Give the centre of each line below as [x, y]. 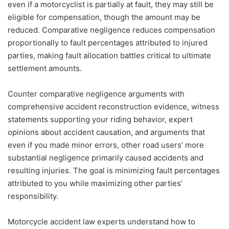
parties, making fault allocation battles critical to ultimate [109, 56]
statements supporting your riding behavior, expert [100, 120]
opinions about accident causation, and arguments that [106, 132]
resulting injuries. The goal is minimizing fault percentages [114, 171]
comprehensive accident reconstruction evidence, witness [113, 107]
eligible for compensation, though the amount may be [104, 17]
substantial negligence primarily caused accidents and [106, 158]
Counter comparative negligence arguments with [96, 94]
